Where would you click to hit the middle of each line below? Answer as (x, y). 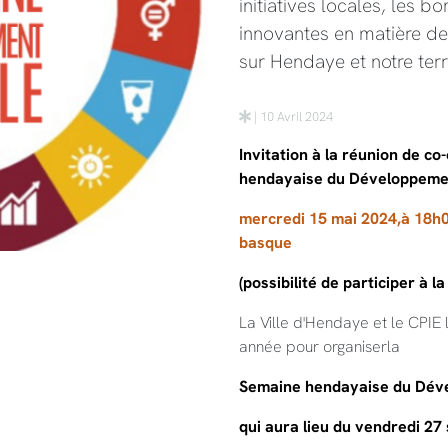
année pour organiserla (319, 346)
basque (265, 242)
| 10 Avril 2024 (292, 116)
